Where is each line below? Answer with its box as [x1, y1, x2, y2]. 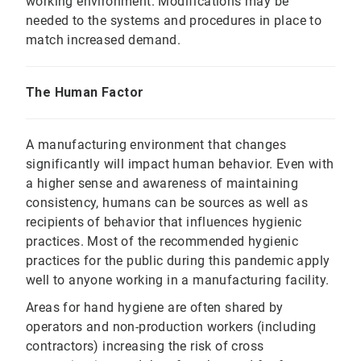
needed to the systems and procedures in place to [26, 13, 322, 29]
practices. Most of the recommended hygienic [26, 234, 299, 250]
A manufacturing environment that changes [26, 137, 286, 153]
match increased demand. [26, 32, 181, 48]
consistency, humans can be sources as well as [26, 195, 308, 211]
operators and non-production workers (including [26, 319, 317, 335]
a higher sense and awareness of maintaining [26, 176, 299, 192]
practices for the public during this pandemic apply [26, 253, 330, 269]
